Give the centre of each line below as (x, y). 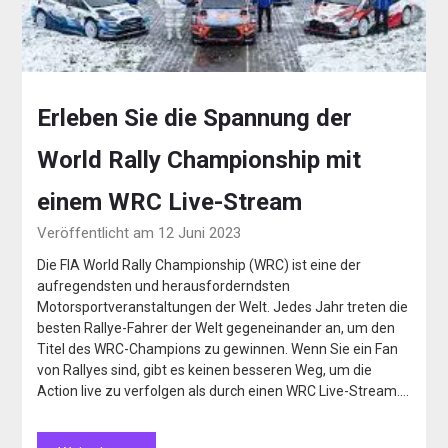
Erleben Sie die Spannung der (195, 118)
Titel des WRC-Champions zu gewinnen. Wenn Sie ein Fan (218, 349)
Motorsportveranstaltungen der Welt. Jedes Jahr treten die (223, 307)
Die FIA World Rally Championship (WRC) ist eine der (199, 265)
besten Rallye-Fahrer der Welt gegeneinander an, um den (216, 328)
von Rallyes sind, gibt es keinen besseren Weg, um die (205, 370)
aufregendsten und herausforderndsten (164, 286)
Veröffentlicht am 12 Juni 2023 (139, 233)
